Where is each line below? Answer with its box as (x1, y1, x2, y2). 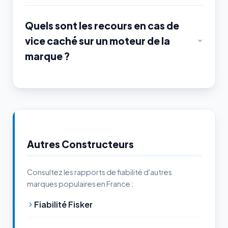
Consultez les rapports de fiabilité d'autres (27, 167, 172, 177)
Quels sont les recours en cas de (25, 19, 179, 32)
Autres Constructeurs (27, 138, 134, 151)
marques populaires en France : (27, 179, 133, 189)
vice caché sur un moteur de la (25, 35, 170, 47)
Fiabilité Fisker (34, 199, 93, 210)
